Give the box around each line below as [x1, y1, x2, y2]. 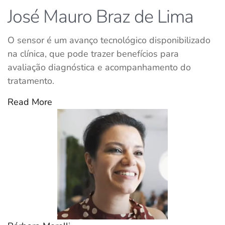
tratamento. [8, 75, 54, 87]
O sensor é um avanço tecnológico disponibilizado [8, 34, 210, 47]
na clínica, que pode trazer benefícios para [8, 48, 179, 60]
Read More [8, 96, 52, 108]
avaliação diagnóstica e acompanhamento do [8, 61, 191, 74]
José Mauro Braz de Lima [8, 5, 193, 30]
